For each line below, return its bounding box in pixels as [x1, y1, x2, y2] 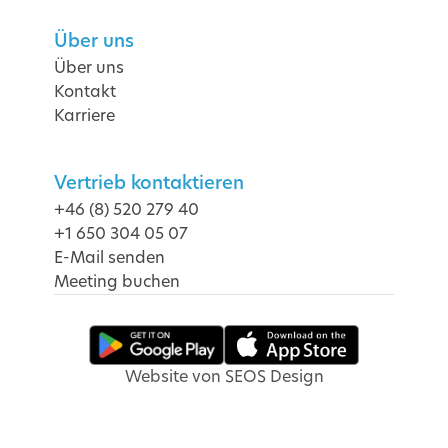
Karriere [54, 103, 116, 127]
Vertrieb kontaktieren [54, 169, 245, 195]
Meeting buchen [54, 269, 181, 293]
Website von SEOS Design [124, 365, 324, 389]
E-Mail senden [54, 245, 166, 269]
